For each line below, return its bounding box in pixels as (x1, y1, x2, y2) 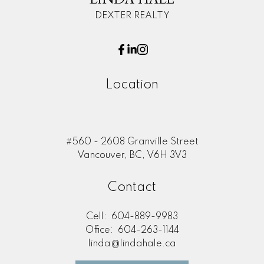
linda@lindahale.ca (88, 239, 176, 249)
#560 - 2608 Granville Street (65, 137, 199, 147)
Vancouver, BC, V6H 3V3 (77, 150, 187, 160)
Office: (85, 226, 115, 236)
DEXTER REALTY (94, 10, 170, 21)
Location (105, 78, 159, 91)
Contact (108, 181, 156, 194)
